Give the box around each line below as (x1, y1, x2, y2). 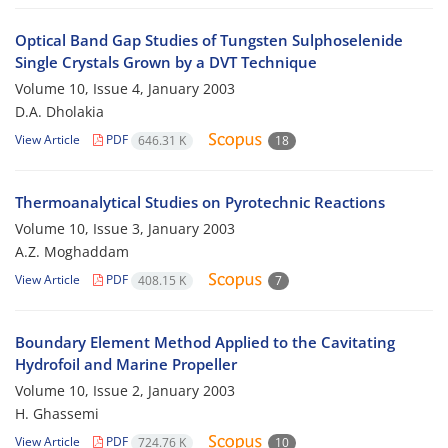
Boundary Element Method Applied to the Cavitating (15, 332, 395, 353)
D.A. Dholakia (15, 102, 104, 122)
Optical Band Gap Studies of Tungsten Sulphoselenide (15, 30, 403, 51)
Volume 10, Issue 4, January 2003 (15, 79, 235, 99)
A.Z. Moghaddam (15, 242, 129, 262)
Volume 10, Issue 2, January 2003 (15, 381, 235, 401)
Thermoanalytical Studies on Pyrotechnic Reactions (15, 192, 385, 213)
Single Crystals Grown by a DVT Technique (15, 52, 317, 73)
